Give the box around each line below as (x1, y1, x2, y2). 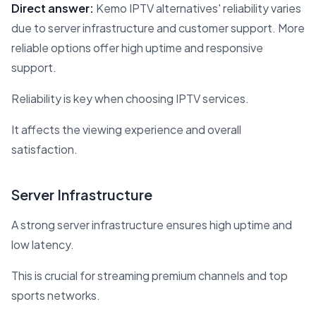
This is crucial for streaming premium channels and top (11, 267, 288, 283)
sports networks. (11, 287, 100, 303)
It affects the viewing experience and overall (11, 121, 241, 137)
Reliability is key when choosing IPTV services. (11, 90, 249, 106)
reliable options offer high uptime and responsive (11, 39, 263, 55)
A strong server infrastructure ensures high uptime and (11, 217, 292, 232)
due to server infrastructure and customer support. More (11, 20, 305, 35)
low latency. (11, 236, 74, 252)
